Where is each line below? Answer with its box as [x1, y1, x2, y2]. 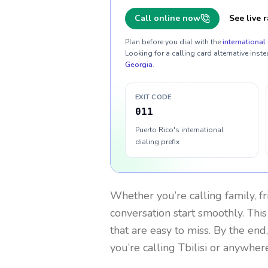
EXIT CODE [135, 93, 172, 102]
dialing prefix [135, 137, 179, 147]
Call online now [135, 13, 200, 24]
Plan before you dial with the [125, 37, 221, 47]
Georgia [125, 60, 153, 69]
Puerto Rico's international [135, 125, 224, 135]
